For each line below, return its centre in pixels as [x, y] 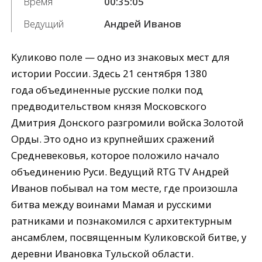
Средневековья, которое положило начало [116, 156]
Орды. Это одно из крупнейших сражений [113, 139]
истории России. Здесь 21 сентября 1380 [110, 74]
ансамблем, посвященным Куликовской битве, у [129, 237]
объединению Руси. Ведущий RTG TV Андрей [120, 172]
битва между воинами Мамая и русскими [112, 205]
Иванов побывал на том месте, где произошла [125, 188]
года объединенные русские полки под [107, 90]
